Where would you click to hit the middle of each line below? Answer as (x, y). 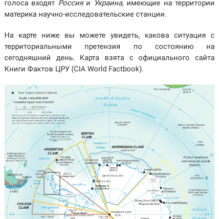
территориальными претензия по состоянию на (109, 47)
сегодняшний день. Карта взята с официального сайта (109, 58)
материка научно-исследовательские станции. (85, 14)
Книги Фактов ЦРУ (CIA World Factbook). (74, 69)
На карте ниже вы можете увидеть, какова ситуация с (109, 35)
